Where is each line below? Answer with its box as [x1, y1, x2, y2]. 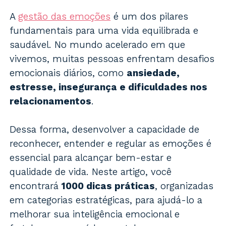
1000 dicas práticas [62, 180, 155, 192]
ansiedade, [127, 67, 180, 79]
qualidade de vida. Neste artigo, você [10, 166, 172, 178]
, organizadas [155, 180, 214, 192]
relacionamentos [10, 95, 92, 107]
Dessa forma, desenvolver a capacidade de [10, 124, 200, 136]
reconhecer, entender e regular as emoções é [10, 138, 212, 150]
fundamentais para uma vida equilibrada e [10, 25, 199, 37]
